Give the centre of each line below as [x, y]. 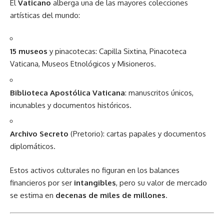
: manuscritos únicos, [159, 92]
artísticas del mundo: [45, 15]
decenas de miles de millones [110, 195]
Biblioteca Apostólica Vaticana [67, 92]
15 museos [29, 51]
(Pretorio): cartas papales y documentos [137, 134]
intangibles [95, 182]
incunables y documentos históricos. [71, 105]
